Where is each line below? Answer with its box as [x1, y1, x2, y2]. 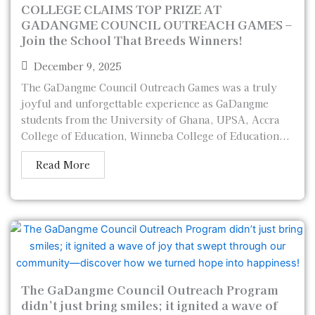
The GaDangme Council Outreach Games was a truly [21, 80, 277, 94]
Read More [36, 157, 90, 172]
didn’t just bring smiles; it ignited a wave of [21, 296, 278, 314]
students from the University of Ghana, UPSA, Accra [21, 112, 280, 127]
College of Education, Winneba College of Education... [21, 129, 290, 143]
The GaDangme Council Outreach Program [21, 281, 278, 298]
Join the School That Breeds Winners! [21, 31, 243, 49]
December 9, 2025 [34, 58, 121, 73]
